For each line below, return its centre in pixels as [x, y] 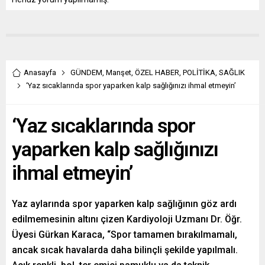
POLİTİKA [199, 72]
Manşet [119, 72]
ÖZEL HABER [157, 72]
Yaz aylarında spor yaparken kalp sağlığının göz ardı [124, 203]
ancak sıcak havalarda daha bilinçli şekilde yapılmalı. [125, 250]
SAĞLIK [232, 72]
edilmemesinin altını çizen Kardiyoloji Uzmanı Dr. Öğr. [127, 219]
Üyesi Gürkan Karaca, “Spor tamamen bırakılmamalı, [125, 234]
